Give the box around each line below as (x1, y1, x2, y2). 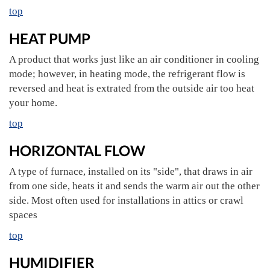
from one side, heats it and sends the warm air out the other (9, 180, 260, 192)
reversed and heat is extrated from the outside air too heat (9, 83, 254, 94)
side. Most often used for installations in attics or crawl (9, 195, 243, 206)
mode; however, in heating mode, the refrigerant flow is (9, 68, 245, 80)
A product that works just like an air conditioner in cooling (9, 54, 259, 65)
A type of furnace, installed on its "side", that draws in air (9, 166, 253, 177)
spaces (9, 209, 37, 221)
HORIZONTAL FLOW (9, 142, 145, 159)
